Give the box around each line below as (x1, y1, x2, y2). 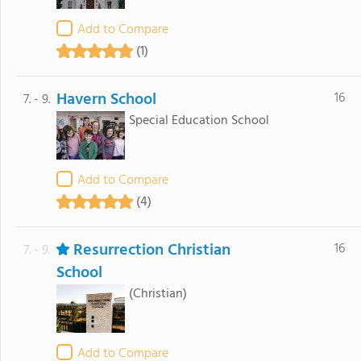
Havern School (56, 87, 156, 113)
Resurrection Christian (73, 238, 230, 263)
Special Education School (128, 110, 269, 131)
